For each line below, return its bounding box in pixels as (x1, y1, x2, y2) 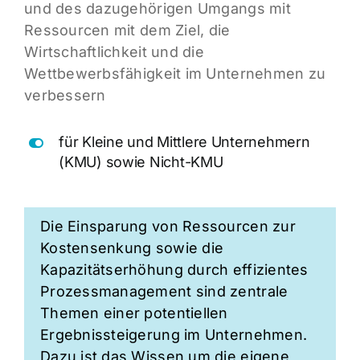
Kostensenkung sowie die (39, 239, 224, 257)
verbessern (23, 86, 106, 104)
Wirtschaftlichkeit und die (23, 43, 205, 60)
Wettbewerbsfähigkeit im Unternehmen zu (23, 64, 326, 82)
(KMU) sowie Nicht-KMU (59, 153, 223, 170)
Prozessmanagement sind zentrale (39, 283, 288, 301)
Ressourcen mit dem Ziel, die (23, 21, 231, 39)
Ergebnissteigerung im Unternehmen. (39, 326, 308, 344)
